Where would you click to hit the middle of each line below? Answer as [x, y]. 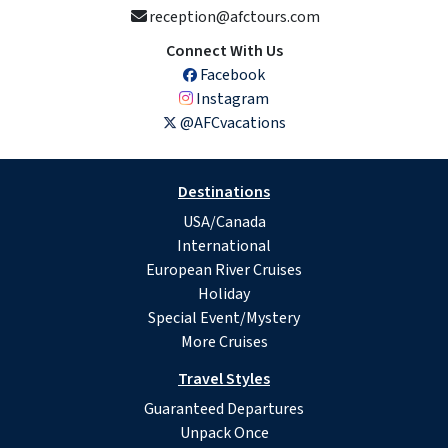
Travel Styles [224, 379]
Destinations [224, 192]
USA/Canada [224, 222]
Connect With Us [224, 51]
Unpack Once [224, 433]
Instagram [231, 99]
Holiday [224, 294]
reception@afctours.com [234, 17]
